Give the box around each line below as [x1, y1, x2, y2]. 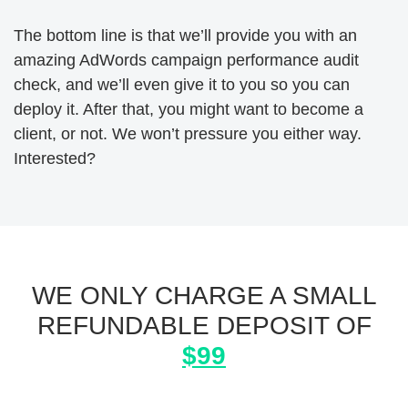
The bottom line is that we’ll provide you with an [14, 26, 357, 45]
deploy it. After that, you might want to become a [14, 100, 363, 118]
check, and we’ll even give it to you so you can [14, 76, 350, 94]
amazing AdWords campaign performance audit [14, 51, 359, 69]
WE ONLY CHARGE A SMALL [32, 281, 376, 310]
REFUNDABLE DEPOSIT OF [36, 311, 372, 340]
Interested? [14, 149, 96, 168]
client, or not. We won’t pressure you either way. [14, 125, 362, 143]
